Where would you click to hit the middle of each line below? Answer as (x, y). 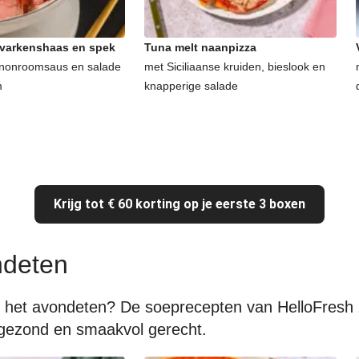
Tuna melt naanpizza (200, 47)
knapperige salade (191, 86)
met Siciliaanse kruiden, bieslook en (235, 67)
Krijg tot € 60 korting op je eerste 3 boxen (179, 204)
